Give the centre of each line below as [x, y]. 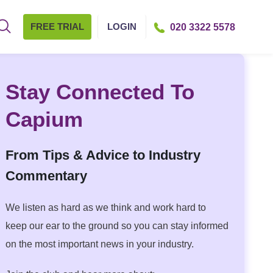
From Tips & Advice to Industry [103, 155]
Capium [44, 119]
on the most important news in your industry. [100, 244]
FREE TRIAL [57, 27]
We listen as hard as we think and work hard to [106, 207]
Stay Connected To [100, 92]
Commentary [47, 176]
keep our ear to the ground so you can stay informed [117, 226]
